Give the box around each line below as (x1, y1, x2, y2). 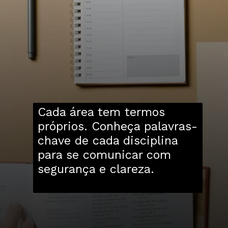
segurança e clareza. (37, 161, 154, 176)
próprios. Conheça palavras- (37, 119, 197, 133)
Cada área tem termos (37, 104, 165, 119)
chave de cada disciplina (37, 133, 178, 148)
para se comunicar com (37, 147, 171, 162)
